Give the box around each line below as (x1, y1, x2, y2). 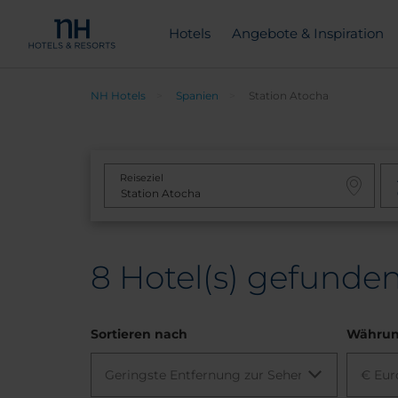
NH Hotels (91, 89, 146, 102)
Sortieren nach (91, 326, 187, 342)
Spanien (176, 89, 219, 102)
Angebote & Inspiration (231, 25, 384, 42)
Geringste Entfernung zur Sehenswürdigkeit (105, 367, 379, 383)
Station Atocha (249, 89, 329, 102)
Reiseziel (120, 171, 163, 184)
